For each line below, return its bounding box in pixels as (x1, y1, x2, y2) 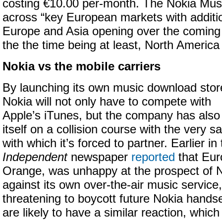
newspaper (67, 151, 131, 164)
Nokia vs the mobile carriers (2, 60, 161, 73)
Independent (2, 151, 67, 164)
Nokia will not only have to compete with (2, 95, 211, 108)
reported (131, 151, 175, 164)
